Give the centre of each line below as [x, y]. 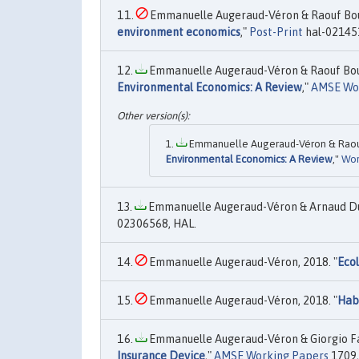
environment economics [179, 32]
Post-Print [276, 32]
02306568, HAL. [157, 224]
